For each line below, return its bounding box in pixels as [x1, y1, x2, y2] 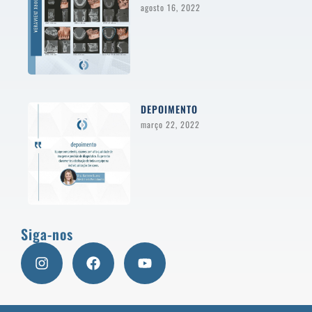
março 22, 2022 [141, 118, 201, 130]
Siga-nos [21, 223, 73, 244]
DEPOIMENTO [141, 101, 198, 116]
